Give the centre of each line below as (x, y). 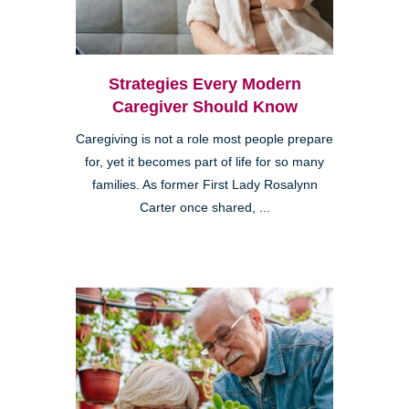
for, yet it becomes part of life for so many (204, 163)
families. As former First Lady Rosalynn (204, 185)
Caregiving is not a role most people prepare (204, 140)
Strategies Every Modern (204, 84)
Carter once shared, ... (204, 208)
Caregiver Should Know (204, 107)
